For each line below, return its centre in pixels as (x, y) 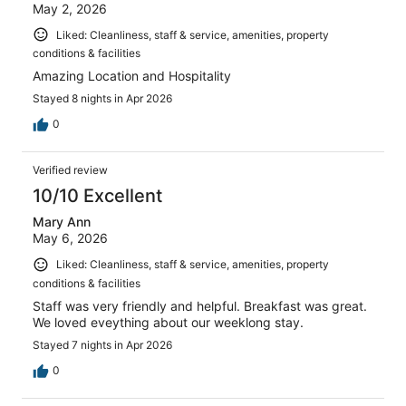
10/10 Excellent (97, 196)
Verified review (70, 170)
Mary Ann (62, 222)
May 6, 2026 (70, 238)
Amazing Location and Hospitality (132, 76)
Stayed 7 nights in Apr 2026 (102, 344)
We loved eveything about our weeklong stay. (168, 322)
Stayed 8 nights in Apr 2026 (102, 99)
